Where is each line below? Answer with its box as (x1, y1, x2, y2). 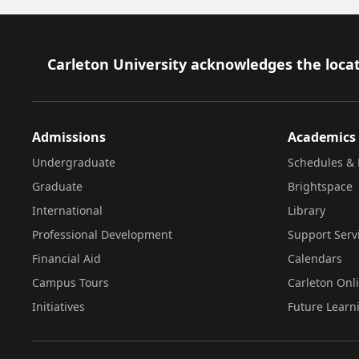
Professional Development (32, 227, 172, 242)
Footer (31, 53, 79, 75)
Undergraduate (32, 155, 115, 170)
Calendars (287, 251, 342, 266)
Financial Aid (32, 251, 101, 266)
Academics (287, 128, 356, 146)
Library (287, 203, 325, 218)
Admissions (32, 128, 106, 146)
